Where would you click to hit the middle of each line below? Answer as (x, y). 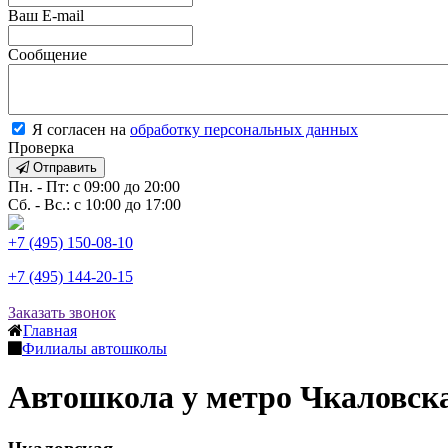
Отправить (63, 167)
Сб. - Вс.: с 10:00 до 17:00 (94, 204)
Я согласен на (79, 129)
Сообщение (47, 54)
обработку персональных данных (244, 129)
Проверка (41, 147)
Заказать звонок (62, 312)
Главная (50, 330)
